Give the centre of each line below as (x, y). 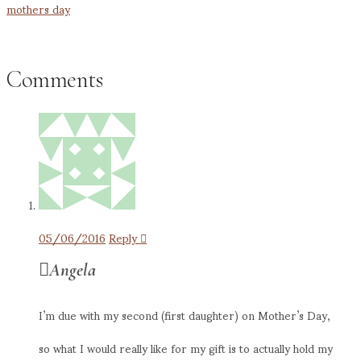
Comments (54, 80)
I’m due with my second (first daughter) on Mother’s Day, (185, 315)
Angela (73, 270)
